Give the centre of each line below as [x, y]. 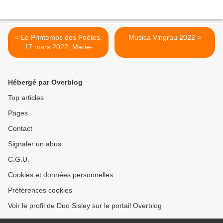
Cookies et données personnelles [60, 175]
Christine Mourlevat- [58, 66]
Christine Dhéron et [58, 56]
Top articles [26, 98]
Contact [20, 129]
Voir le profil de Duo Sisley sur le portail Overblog [85, 206]
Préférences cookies [40, 190]
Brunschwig [58, 75]
